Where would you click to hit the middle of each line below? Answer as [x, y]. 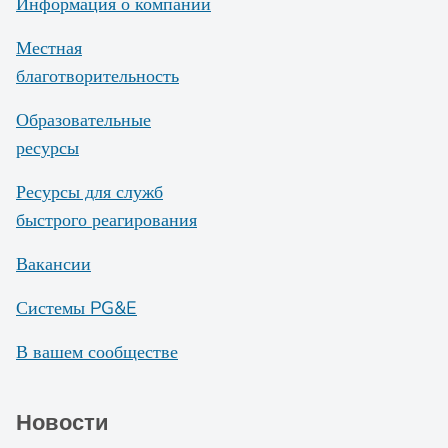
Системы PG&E [76, 308]
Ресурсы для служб [89, 192]
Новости [62, 422]
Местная [49, 48]
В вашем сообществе [97, 352]
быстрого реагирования [106, 220]
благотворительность [97, 76]
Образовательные [83, 120]
